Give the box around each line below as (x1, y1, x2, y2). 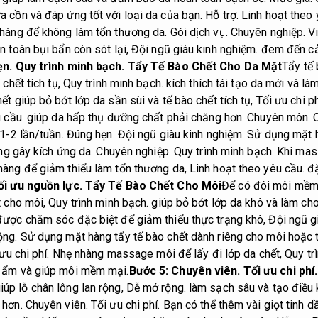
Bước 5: (128, 264, 172, 278)
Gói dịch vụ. (170, 26, 228, 40)
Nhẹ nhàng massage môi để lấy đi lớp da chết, (49, 247, 285, 261)
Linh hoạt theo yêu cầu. (189, 162, 305, 176)
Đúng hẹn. (66, 128, 115, 142)
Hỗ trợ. (205, 9, 239, 23)
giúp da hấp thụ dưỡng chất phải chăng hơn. (23, 111, 248, 125)
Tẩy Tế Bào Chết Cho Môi (82, 179, 222, 193)
